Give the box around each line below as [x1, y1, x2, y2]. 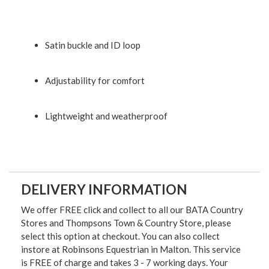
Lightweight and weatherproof [45, 110, 168, 122]
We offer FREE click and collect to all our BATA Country [21, 204, 243, 215]
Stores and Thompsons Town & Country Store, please [21, 217, 231, 228]
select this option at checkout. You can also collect [21, 230, 220, 241]
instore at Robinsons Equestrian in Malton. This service [21, 243, 241, 255]
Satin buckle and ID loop [45, 40, 141, 51]
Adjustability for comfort [45, 75, 145, 86]
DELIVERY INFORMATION [21, 181, 187, 198]
